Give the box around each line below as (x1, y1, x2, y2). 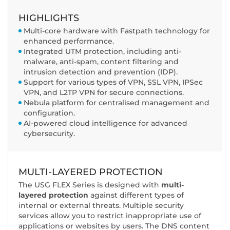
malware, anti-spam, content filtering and (24, 57, 179, 67)
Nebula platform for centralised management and (24, 98, 209, 108)
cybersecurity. (24, 129, 75, 139)
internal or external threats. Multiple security (18, 201, 184, 210)
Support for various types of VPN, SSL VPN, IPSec (24, 78, 203, 87)
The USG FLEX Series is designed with (18, 180, 161, 190)
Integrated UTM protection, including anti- (24, 47, 181, 56)
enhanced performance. (24, 36, 114, 46)
